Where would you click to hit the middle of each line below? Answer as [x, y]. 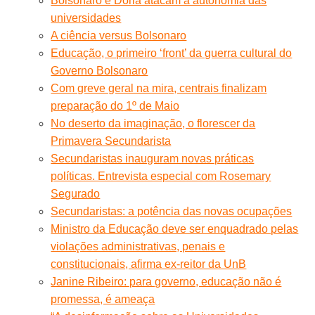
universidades [86, 18]
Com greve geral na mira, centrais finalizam [159, 88]
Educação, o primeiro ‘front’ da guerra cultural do [172, 53]
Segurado [76, 193]
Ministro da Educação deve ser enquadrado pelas [175, 229]
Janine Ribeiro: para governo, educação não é [166, 281]
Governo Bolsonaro [99, 70]
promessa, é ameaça [103, 299]
